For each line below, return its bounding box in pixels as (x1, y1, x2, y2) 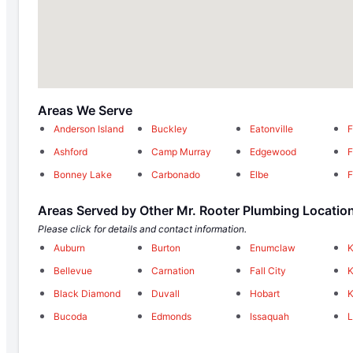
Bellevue (54, 265, 92, 277)
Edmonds (151, 310, 192, 323)
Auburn (54, 242, 85, 255)
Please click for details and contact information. (38, 223, 247, 236)
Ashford (54, 146, 87, 158)
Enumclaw (249, 242, 295, 255)
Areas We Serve (38, 102, 132, 119)
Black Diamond (54, 288, 121, 300)
